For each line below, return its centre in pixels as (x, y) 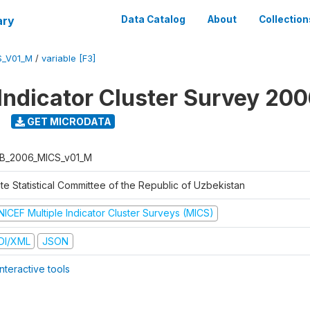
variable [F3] (69, 58)
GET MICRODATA (68, 121)
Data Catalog (153, 19)
